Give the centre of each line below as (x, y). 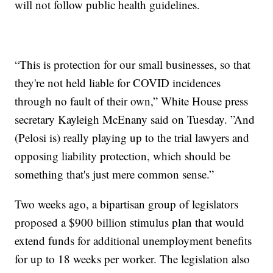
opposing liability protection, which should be (123, 156)
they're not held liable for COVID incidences (118, 83)
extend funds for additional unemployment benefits (133, 241)
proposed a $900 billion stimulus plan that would (130, 222)
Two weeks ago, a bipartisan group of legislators (127, 204)
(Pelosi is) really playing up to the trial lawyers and (132, 138)
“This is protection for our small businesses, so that (133, 65)
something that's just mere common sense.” (115, 174)
